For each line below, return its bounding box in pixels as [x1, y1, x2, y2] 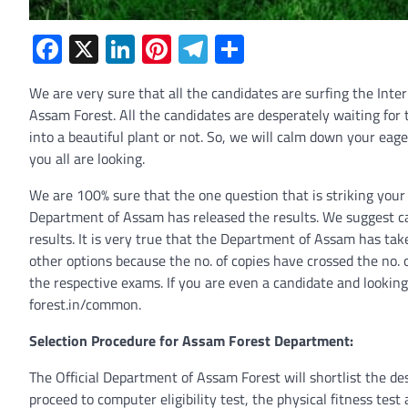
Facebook [62, 27, 178, 72]
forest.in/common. [29, 293, 141, 316]
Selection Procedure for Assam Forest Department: [29, 330, 353, 352]
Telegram [208, 27, 320, 72]
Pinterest [171, 27, 283, 72]
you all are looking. [29, 148, 145, 170]
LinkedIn [135, 27, 237, 72]
